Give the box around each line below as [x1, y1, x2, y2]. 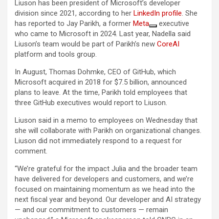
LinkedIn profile [133, 9, 182, 18]
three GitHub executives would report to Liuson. [15, 98, 167, 108]
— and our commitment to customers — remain [15, 205, 168, 215]
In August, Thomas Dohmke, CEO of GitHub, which [15, 67, 176, 77]
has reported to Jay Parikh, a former [15, 19, 133, 28]
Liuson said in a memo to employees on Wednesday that [15, 116, 197, 125]
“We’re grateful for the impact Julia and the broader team [15, 164, 197, 174]
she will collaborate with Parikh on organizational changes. [15, 126, 201, 135]
